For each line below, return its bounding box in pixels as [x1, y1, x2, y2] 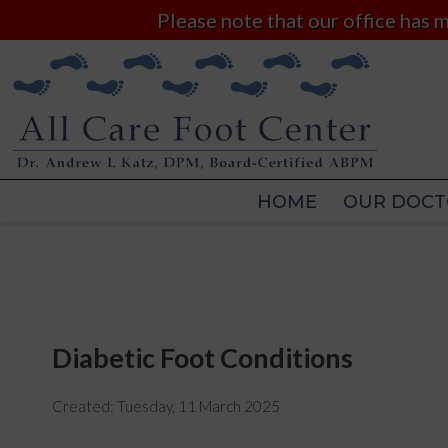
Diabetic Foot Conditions [52, 341, 353, 375]
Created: [52, 396, 117, 415]
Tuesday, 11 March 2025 [117, 396, 280, 415]
